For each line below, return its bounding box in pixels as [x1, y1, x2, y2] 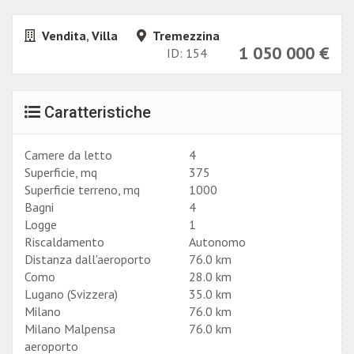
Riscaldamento [24, 234, 104, 250]
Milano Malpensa [24, 321, 115, 337]
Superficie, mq [24, 164, 97, 181]
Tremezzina [153, 28, 220, 44]
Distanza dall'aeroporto [24, 251, 151, 268]
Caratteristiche [40, 103, 151, 122]
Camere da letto [24, 147, 112, 164]
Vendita [42, 28, 86, 44]
